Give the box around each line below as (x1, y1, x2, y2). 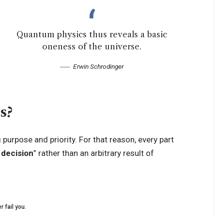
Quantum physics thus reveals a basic (16, 30, 168, 40)
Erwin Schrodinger (73, 62, 124, 70)
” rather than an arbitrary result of (33, 148, 155, 158)
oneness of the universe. (42, 42, 142, 52)
